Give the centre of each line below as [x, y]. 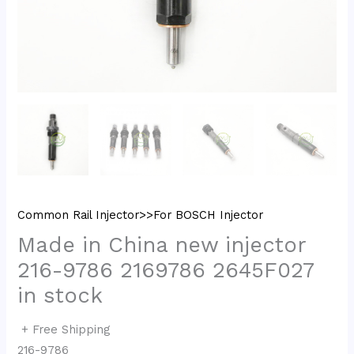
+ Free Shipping [66, 329]
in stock [60, 296]
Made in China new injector [162, 245]
